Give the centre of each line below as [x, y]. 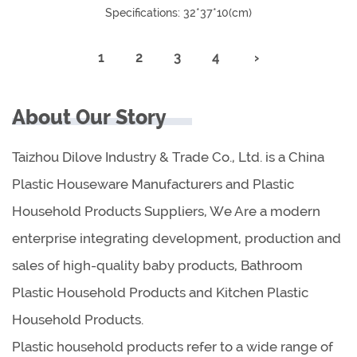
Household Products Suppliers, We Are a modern [166, 211]
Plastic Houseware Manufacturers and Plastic [153, 184]
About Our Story [89, 117]
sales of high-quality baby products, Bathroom [157, 265]
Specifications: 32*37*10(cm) [178, 12]
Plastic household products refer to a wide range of [173, 346]
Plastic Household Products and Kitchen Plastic [160, 292]
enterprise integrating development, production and [177, 238]
